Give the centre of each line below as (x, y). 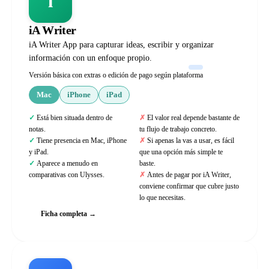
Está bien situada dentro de (74, 118)
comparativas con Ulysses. (67, 175)
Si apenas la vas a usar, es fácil (191, 141)
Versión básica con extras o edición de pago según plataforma (116, 75)
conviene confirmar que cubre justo (189, 186)
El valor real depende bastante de (193, 118)
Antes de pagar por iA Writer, (189, 175)
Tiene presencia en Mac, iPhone (82, 141)
